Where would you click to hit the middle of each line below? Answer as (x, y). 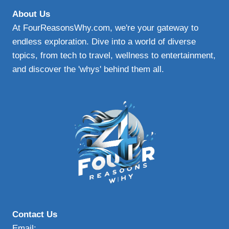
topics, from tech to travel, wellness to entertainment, (114, 56)
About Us (31, 14)
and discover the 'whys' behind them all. (88, 70)
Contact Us (35, 215)
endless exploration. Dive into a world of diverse (104, 42)
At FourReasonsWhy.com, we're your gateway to (105, 28)
